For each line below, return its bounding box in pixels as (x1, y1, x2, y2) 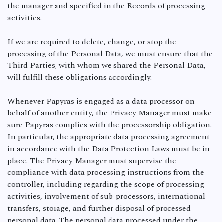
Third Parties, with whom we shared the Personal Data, (7, 59, 206, 71)
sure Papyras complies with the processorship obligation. (7, 119, 212, 131)
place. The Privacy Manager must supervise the (7, 155, 176, 166)
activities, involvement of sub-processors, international (7, 190, 205, 202)
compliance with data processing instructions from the (7, 166, 204, 178)
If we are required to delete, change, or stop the (7, 36, 176, 48)
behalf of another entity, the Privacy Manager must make (7, 107, 212, 119)
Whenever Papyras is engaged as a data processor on (7, 95, 195, 107)
